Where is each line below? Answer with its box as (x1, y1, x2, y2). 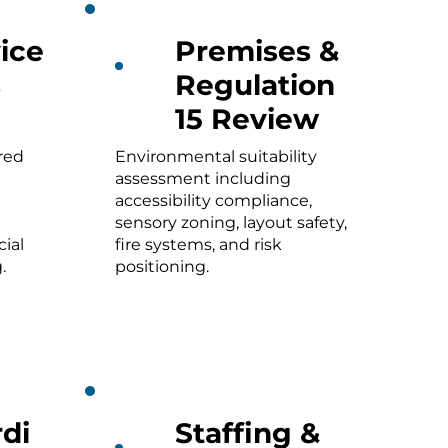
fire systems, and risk (114, 234, 282, 254)
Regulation (174, 67, 335, 102)
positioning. (114, 256, 209, 276)
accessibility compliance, (114, 190, 312, 210)
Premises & (174, 33, 339, 68)
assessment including (114, 168, 291, 188)
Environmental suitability (114, 146, 317, 166)
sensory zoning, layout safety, (114, 212, 347, 232)
